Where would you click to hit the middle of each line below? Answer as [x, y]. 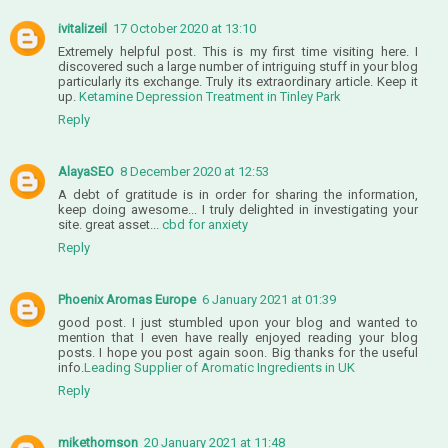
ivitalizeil [82, 28]
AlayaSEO [86, 171]
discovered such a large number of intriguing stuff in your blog [238, 66]
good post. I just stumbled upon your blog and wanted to [238, 322]
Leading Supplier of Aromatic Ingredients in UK [219, 367]
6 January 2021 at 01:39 [269, 299]
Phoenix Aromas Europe [127, 299]
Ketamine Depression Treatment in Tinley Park [210, 96]
